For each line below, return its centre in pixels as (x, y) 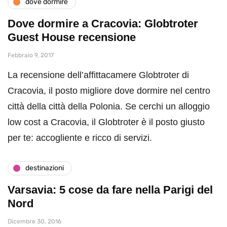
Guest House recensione (72, 37)
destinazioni (45, 168)
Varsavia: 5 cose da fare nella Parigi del (110, 190)
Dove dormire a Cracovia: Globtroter (103, 23)
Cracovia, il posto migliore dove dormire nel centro (109, 90)
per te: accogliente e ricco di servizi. (80, 138)
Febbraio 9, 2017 (31, 55)
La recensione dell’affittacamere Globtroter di (98, 75)
